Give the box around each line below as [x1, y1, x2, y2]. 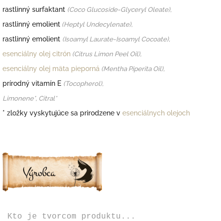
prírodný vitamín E [2, 79, 61, 88]
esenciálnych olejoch [122, 109, 190, 117]
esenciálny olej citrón [2, 50, 71, 58]
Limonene [2, 94, 34, 103]
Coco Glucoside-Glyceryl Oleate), [69, 5, 172, 14]
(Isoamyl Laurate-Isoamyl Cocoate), [62, 35, 170, 43]
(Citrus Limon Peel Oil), [71, 50, 142, 58]
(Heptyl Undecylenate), [60, 20, 133, 29]
